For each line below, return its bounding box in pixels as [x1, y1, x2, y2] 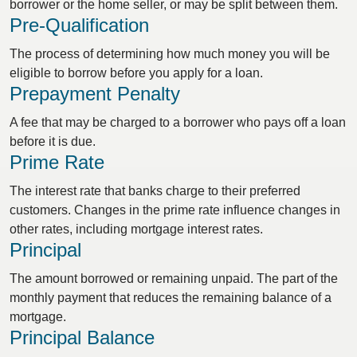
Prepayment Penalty [10, 83, 180, 104]
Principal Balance [10, 327, 155, 348]
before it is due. [10, 135, 96, 148]
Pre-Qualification [10, 14, 149, 36]
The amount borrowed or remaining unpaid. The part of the [10, 272, 338, 285]
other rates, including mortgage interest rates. [10, 222, 263, 236]
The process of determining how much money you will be [10, 47, 330, 61]
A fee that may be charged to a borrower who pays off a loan [10, 116, 346, 129]
